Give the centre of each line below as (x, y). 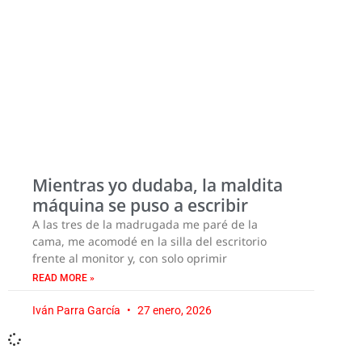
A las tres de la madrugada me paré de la (145, 224)
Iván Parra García (78, 310)
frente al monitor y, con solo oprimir (130, 258)
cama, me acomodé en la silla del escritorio (149, 241)
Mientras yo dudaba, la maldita (158, 185)
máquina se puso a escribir (140, 205)
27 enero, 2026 (173, 310)
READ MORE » (63, 278)
